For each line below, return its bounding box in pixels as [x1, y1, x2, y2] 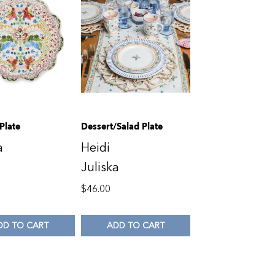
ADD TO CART [107, 219, 165, 231]
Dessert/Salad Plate [80, 119, 163, 134]
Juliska [80, 159, 119, 176]
